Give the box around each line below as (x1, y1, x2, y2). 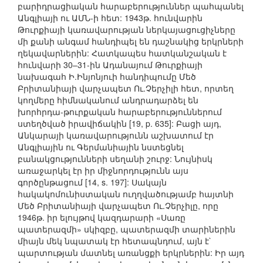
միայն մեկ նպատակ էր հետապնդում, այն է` (18, 235, 212, 247)
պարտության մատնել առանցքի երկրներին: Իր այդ (18, 247, 244, 259)
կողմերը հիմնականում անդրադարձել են (18, 94, 198, 106)
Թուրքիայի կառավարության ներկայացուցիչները (18, 23, 235, 36)
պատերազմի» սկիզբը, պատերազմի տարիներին (18, 223, 235, 235)
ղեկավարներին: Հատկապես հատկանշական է (18, 47, 227, 59)
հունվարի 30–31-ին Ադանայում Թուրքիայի (18, 59, 203, 71)
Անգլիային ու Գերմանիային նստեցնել (18, 141, 184, 153)
